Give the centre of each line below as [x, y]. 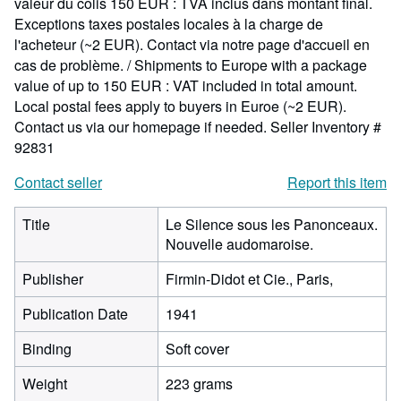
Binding [47, 349]
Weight [45, 384]
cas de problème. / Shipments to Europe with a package [191, 65]
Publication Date [75, 314]
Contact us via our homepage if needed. [142, 127]
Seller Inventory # [326, 127]
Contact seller [58, 182]
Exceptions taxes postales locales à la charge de [169, 24]
